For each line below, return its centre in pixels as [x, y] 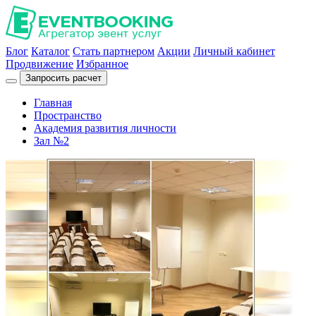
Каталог [50, 51]
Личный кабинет [234, 51]
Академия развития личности [105, 128]
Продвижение [39, 64]
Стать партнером [114, 51]
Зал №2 [51, 141]
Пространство [68, 115]
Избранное [102, 64]
